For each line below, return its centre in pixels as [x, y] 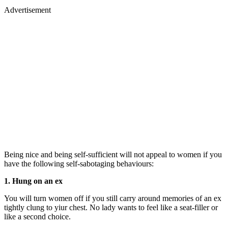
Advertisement [27, 10]
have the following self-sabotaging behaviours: [79, 163]
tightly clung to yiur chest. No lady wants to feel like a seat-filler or [111, 207]
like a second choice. [37, 216]
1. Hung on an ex [33, 181]
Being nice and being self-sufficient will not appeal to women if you [113, 154]
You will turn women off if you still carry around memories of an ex [113, 198]
